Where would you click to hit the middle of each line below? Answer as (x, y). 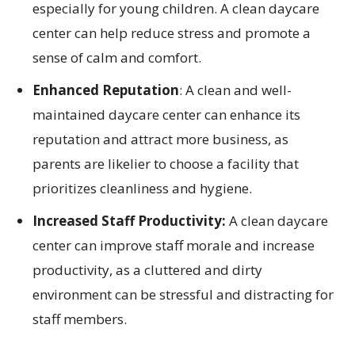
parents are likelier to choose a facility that (166, 163)
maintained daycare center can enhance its (166, 114)
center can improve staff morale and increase (174, 245)
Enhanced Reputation (106, 90)
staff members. (80, 319)
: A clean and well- (235, 90)
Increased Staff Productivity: (129, 220)
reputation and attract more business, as (160, 139)
